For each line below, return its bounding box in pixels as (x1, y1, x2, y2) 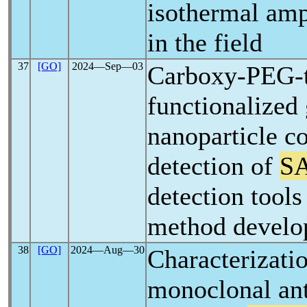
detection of (147, 151, 280, 180)
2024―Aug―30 (70, 244, 145, 256)
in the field (147, 28, 262, 57)
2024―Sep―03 (71, 60, 143, 72)
